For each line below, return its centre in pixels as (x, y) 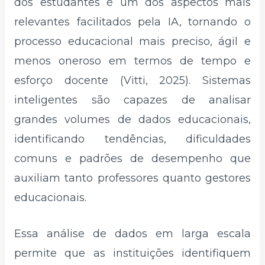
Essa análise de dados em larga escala (132, 234)
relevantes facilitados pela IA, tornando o (132, 22)
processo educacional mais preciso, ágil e (132, 41)
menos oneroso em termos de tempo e (132, 61)
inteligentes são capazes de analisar (132, 100)
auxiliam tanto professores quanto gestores (132, 178)
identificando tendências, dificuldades (132, 139)
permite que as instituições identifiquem (132, 253)
